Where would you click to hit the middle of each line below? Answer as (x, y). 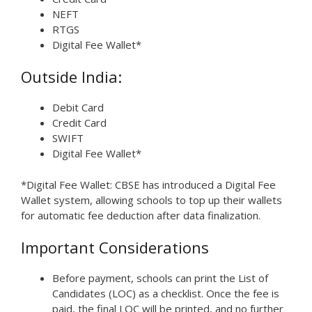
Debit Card (78, 108)
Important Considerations (115, 248)
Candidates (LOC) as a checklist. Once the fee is (166, 294)
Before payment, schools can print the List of (160, 278)
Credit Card (79, 123)
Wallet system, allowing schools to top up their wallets (151, 200)
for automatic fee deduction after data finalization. (141, 215)
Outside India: (71, 77)
